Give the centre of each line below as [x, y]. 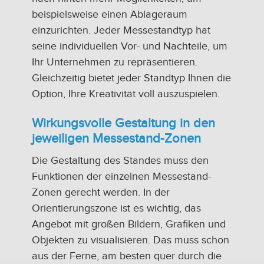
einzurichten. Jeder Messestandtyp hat [121, 30]
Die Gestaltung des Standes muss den [120, 160]
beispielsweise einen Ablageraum [110, 14]
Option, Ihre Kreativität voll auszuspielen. [126, 94]
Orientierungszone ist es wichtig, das [116, 208]
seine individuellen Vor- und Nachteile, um [130, 46]
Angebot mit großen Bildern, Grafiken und [129, 224]
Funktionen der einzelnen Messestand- [121, 176]
